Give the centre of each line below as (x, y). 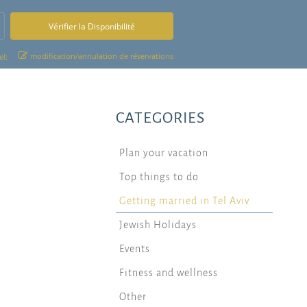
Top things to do (159, 177)
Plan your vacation (164, 153)
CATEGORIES (161, 118)
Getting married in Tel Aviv (185, 201)
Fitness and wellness (169, 273)
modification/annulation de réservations (102, 56)
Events (135, 249)
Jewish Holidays (158, 225)
